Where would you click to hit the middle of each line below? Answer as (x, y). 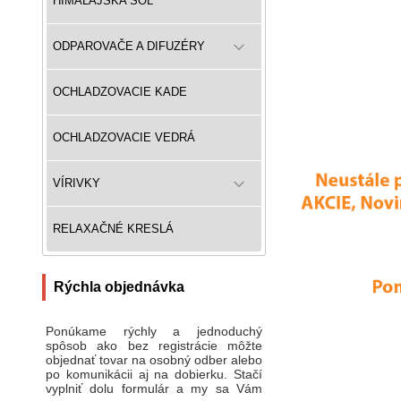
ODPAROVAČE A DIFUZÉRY (129, 47)
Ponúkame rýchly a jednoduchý (154, 332)
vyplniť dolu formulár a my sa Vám (154, 389)
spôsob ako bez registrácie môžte (154, 346)
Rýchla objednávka (119, 287)
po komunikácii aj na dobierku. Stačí (154, 375)
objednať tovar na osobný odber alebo (154, 360)
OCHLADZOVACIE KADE (120, 92)
